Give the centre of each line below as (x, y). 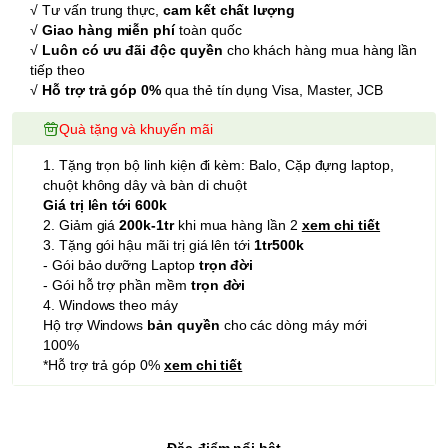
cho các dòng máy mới (293, 325)
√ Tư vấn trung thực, (97, 10)
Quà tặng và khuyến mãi (135, 129)
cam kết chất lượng (229, 10)
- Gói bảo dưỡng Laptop (121, 265)
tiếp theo (57, 70)
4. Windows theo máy (110, 305)
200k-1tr (146, 225)
